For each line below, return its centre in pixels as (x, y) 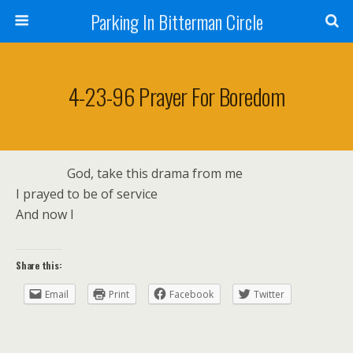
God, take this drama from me (155, 173)
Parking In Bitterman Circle (176, 21)
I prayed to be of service (87, 194)
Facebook (191, 294)
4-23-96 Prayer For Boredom (176, 96)
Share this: (39, 265)
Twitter (269, 294)
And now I (45, 214)
